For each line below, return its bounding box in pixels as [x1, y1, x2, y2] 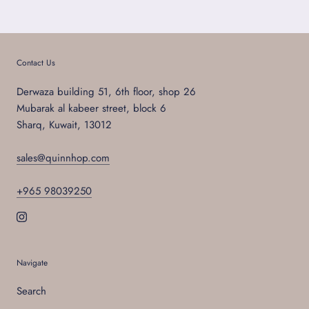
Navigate [17, 257, 48, 270]
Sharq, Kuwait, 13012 [17, 117, 112, 133]
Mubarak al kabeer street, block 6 [17, 101, 166, 117]
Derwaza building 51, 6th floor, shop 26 [17, 84, 196, 100]
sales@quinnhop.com [17, 150, 110, 166]
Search [17, 283, 46, 299]
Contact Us [17, 57, 55, 70]
